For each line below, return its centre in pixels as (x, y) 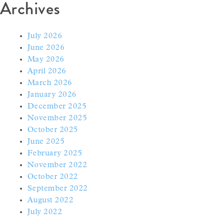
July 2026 (45, 36)
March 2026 (50, 83)
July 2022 (45, 212)
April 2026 (47, 71)
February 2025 (55, 153)
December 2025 (57, 106)
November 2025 (57, 118)
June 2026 (46, 48)
